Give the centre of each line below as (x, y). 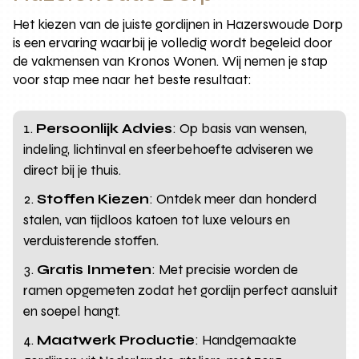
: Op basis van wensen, (240, 128)
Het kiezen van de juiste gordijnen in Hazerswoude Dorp (178, 24)
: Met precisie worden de (225, 269)
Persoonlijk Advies (105, 128)
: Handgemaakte (246, 340)
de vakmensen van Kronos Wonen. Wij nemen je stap (171, 61)
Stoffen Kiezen (93, 199)
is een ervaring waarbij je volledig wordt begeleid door (173, 42)
